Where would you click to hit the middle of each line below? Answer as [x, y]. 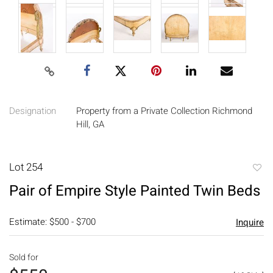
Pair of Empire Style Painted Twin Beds [135, 191]
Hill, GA [90, 124]
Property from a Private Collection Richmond [164, 111]
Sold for [24, 257]
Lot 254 [26, 167]
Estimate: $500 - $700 [52, 222]
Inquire [250, 222]
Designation [33, 111]
